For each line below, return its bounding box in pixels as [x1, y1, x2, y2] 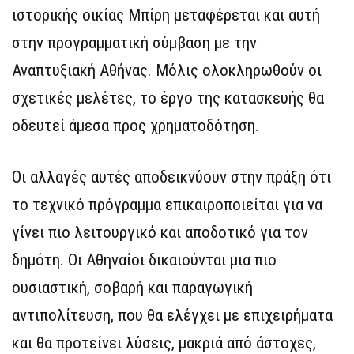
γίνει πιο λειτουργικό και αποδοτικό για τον [12, 223, 308, 243]
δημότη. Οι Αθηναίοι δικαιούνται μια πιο [12, 250, 277, 270]
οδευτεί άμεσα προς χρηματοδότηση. [12, 116, 259, 136]
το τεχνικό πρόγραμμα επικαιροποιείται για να [12, 195, 322, 215]
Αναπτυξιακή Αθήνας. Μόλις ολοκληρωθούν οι [12, 61, 322, 81]
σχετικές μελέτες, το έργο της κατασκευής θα [12, 88, 324, 108]
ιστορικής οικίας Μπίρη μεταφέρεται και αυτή [12, 6, 320, 25]
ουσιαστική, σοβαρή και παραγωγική [12, 278, 253, 298]
